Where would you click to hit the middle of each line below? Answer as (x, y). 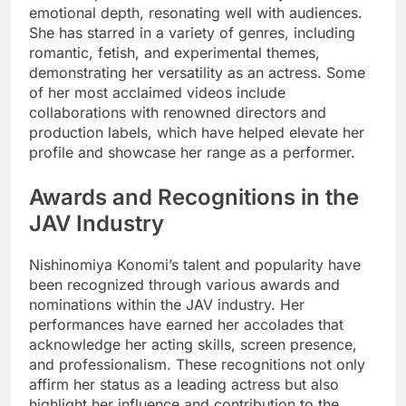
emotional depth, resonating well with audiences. (196, 12)
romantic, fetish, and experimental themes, (174, 52)
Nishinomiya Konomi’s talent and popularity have (195, 264)
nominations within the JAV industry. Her (167, 304)
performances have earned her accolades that (186, 324)
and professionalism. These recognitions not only (197, 364)
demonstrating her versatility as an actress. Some (197, 72)
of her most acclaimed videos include (157, 92)
